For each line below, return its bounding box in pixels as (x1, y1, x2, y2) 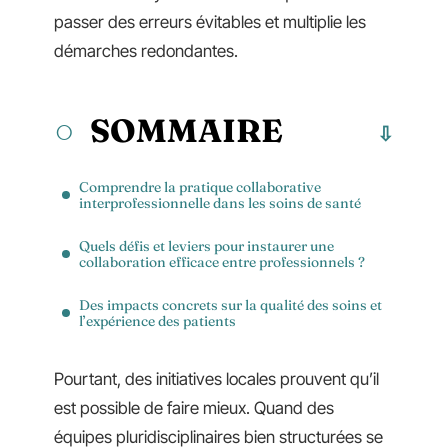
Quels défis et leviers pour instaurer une (79, 236, 334, 255)
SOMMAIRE (90, 110, 283, 150)
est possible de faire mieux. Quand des (54, 398, 334, 418)
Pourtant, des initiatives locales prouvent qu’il (54, 369, 379, 389)
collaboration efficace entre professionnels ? (79, 252, 365, 271)
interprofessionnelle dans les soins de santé (79, 193, 361, 212)
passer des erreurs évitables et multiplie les (54, 12, 366, 32)
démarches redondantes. (54, 41, 238, 61)
